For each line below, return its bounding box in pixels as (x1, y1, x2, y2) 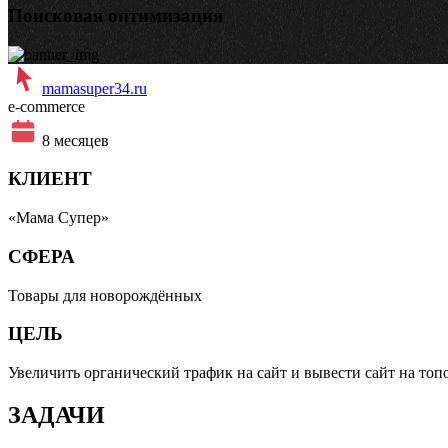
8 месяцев (42, 131, 109, 149)
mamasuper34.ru (42, 79, 147, 97)
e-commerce (8, 97, 85, 115)
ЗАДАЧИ (8, 401, 105, 428)
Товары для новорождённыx (8, 286, 202, 304)
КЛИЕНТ (8, 168, 92, 190)
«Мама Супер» (8, 209, 109, 227)
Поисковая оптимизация (8, 4, 223, 26)
